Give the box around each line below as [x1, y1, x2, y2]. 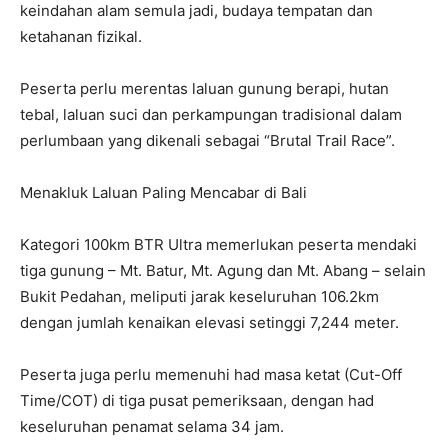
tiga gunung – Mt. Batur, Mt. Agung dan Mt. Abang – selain [20, 261, 426, 281]
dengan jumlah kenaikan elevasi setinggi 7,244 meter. [20, 313, 399, 333]
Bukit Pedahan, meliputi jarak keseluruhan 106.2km [20, 287, 379, 307]
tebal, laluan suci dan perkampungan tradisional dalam [20, 105, 402, 125]
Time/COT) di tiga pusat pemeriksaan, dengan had [20, 391, 374, 411]
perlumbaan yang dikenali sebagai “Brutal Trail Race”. [20, 131, 395, 151]
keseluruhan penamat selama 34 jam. [20, 417, 284, 437]
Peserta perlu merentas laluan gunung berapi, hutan [20, 79, 389, 99]
